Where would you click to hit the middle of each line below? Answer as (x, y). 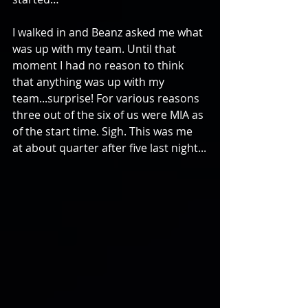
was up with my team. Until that (96, 49)
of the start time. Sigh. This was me (104, 131)
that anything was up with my (90, 82)
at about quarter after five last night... (109, 148)
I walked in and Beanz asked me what (109, 32)
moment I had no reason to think (99, 65)
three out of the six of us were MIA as (109, 115)
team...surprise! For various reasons (107, 98)
